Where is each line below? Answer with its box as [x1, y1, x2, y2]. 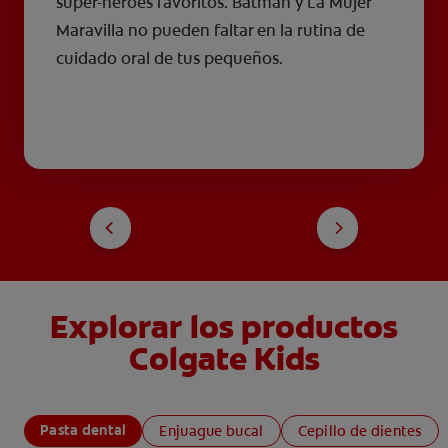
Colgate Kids [128, 337, 320, 380]
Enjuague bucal [159, 421, 264, 440]
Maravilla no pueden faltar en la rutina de [56, 19, 365, 41]
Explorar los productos [50, 305, 398, 348]
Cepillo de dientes [297, 421, 422, 440]
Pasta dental [40, 420, 127, 439]
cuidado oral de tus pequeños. [56, 47, 287, 69]
